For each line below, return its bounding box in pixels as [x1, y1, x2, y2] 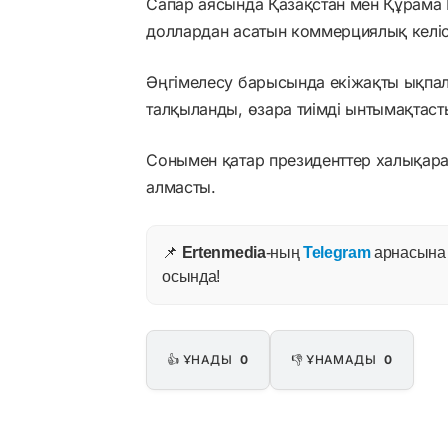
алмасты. [146, 176, 216, 197]
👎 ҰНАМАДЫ [290, 351, 380, 367]
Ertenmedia [181, 243, 266, 261]
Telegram [302, 243, 371, 261]
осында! [162, 267, 221, 285]
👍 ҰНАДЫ [167, 351, 236, 367]
